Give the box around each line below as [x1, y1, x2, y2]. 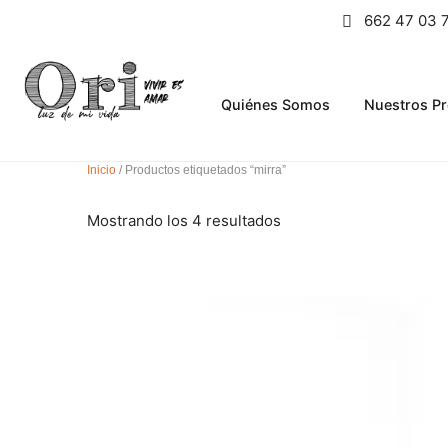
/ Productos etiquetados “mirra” [116, 163, 286, 177]
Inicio [87, 163, 116, 177]
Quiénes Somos [220, 96, 330, 113]
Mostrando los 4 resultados [87, 211, 281, 230]
